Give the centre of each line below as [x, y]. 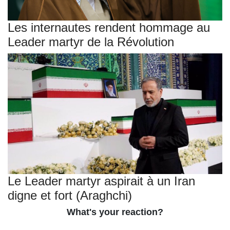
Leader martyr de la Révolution [91, 42]
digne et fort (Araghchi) [70, 195]
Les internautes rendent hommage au [109, 28]
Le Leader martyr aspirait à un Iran [101, 181]
